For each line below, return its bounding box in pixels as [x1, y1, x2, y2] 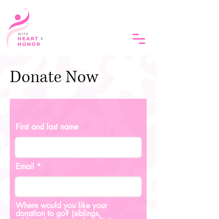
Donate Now [10, 66, 98, 88]
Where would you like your [16, 200, 107, 211]
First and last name [16, 122, 78, 132]
